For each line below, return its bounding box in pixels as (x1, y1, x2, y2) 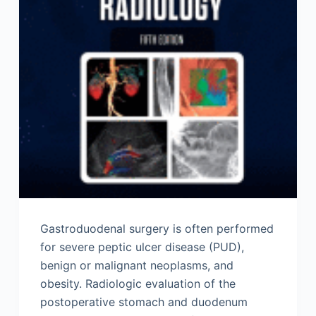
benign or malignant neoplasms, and (39, 258, 233, 273)
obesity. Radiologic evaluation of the (39, 276, 236, 291)
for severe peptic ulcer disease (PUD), (39, 240, 244, 255)
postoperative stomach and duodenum (39, 295, 248, 310)
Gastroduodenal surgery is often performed (39, 221, 274, 236)
